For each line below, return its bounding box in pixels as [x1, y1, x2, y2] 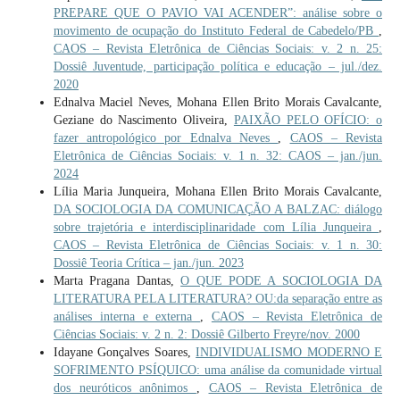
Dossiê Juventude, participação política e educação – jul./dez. [53, 59, 383, 73]
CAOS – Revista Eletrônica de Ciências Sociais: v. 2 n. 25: [53, 41, 383, 55]
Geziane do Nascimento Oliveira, [53, 112, 234, 127]
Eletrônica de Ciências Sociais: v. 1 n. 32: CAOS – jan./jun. [53, 148, 383, 162]
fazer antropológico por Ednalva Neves [53, 130, 279, 145]
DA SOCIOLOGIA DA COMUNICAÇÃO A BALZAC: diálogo [53, 202, 383, 216]
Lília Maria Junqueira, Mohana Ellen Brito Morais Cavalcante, [53, 184, 383, 198]
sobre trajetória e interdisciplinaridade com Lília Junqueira [53, 220, 379, 234]
